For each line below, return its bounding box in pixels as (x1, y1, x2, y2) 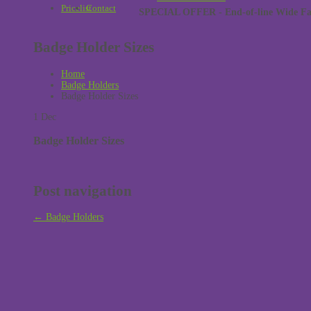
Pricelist (61, 3, 92, 13)
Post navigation (33, 183, 132, 200)
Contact (86, 3, 116, 13)
